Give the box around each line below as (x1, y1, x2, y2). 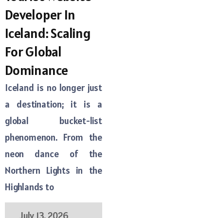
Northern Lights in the (5, 164, 102, 177)
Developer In (5, 6, 75, 24)
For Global (5, 43, 62, 61)
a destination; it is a (5, 98, 102, 110)
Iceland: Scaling (5, 24, 91, 42)
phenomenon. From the (5, 131, 102, 144)
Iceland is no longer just (5, 82, 102, 94)
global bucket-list (5, 115, 102, 127)
